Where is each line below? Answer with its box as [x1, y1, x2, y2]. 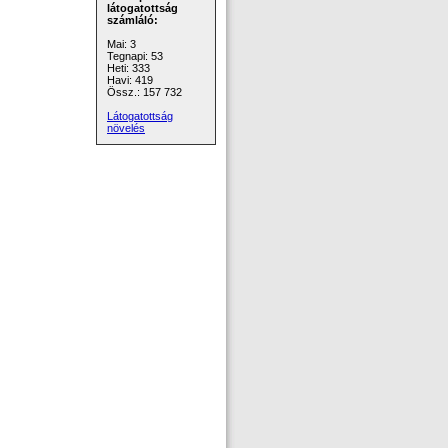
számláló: [107, 14, 158, 26]
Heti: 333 [107, 62, 150, 74]
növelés [107, 122, 145, 134]
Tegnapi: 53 [107, 50, 163, 62]
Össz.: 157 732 [107, 86, 182, 98]
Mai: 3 [107, 38, 136, 50]
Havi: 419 [107, 74, 153, 86]
